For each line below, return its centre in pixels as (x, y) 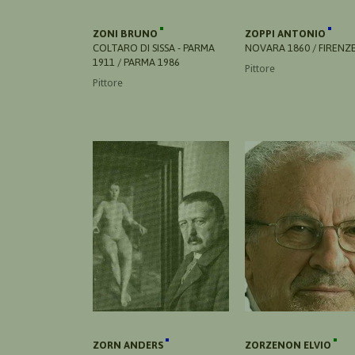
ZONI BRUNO (126, 33)
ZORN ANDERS (129, 345)
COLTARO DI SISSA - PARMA (154, 48)
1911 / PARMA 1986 (136, 62)
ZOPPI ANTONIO (286, 33)
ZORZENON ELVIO (289, 345)
